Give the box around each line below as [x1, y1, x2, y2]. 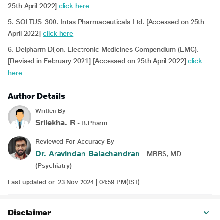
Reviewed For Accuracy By [35, 138, 115, 145]
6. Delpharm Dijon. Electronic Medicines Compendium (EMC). [8, 45, 199, 53]
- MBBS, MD [139, 150, 182, 158]
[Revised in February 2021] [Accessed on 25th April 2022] [8, 57, 188, 65]
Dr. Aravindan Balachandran [35, 149, 140, 158]
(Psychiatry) [35, 162, 72, 169]
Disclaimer [8, 208, 51, 217]
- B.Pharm [75, 119, 108, 127]
